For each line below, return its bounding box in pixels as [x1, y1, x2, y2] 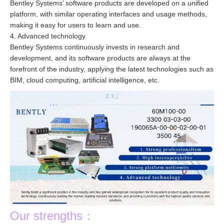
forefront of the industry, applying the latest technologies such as [10, 64, 213, 73]
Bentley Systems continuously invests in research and [10, 42, 179, 51]
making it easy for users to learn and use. [10, 20, 141, 29]
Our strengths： [10, 208, 94, 222]
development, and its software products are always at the [10, 53, 190, 62]
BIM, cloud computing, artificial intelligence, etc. [10, 75, 159, 84]
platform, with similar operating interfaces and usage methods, [10, 9, 207, 18]
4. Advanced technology [10, 31, 85, 40]
